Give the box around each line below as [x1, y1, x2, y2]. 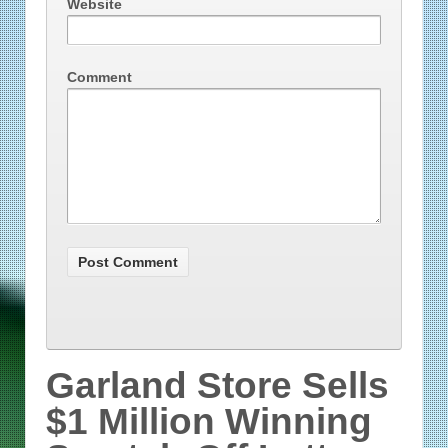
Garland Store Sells [46, 365, 389, 407]
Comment [67, 69, 132, 86]
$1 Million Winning [46, 401, 372, 443]
